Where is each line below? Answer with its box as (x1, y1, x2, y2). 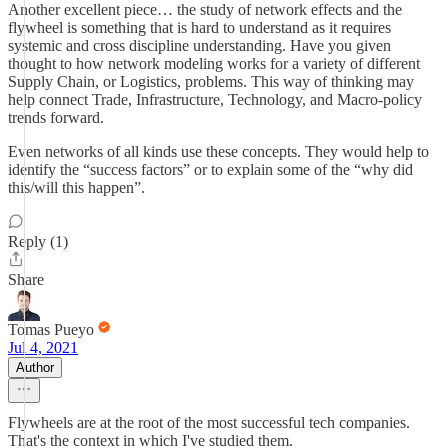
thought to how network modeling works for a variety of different (8, 55, 420, 72)
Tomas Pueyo (8, 321, 94, 338)
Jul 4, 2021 (8, 339, 78, 356)
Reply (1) (8, 233, 68, 250)
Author (16, 360, 54, 375)
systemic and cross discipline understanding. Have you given (8, 37, 391, 54)
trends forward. (8, 109, 104, 126)
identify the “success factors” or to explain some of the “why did (8, 161, 413, 178)
